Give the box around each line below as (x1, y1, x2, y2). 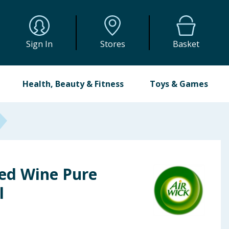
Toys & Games (149, 78, 208, 89)
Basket (173, 38, 200, 50)
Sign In (26, 38, 53, 50)
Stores (100, 38, 125, 50)
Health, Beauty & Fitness (22, 78, 124, 89)
